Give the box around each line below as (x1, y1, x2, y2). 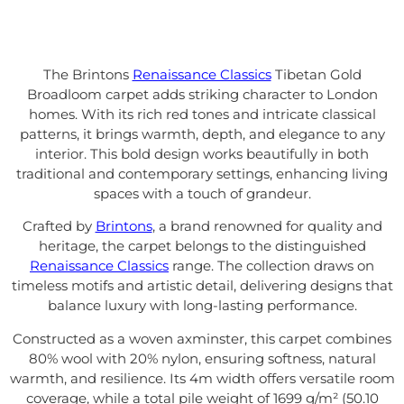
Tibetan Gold (271, 66, 362, 83)
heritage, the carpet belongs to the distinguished (38, 237, 366, 255)
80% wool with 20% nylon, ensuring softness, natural (28, 349, 376, 367)
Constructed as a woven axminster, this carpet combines (13, 329, 391, 347)
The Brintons (42, 66, 133, 83)
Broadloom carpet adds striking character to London (26, 86, 378, 103)
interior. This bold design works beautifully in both (35, 145, 369, 162)
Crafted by (22, 217, 96, 235)
